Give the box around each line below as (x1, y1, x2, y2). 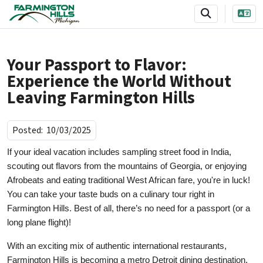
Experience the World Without (7, 69, 231, 93)
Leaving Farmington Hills (7, 86, 195, 110)
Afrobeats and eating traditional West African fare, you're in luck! (7, 175, 250, 185)
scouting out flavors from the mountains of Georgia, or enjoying (7, 161, 247, 171)
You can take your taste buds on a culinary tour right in (7, 189, 214, 199)
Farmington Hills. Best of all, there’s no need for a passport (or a (7, 203, 250, 213)
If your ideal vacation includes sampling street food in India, (7, 147, 231, 157)
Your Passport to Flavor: (7, 53, 187, 77)
